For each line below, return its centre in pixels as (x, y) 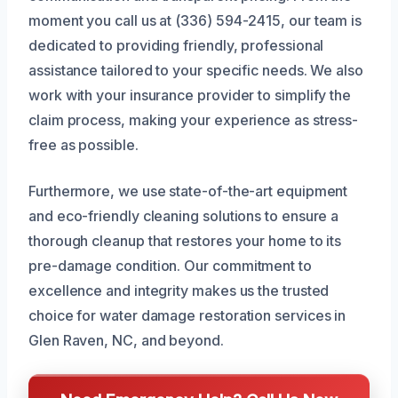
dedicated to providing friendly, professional (176, 46)
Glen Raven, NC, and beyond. (126, 341)
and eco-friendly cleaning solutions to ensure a (184, 216)
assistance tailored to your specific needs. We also (196, 71)
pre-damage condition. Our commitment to (170, 266)
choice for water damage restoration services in (187, 316)
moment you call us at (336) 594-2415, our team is (195, 21)
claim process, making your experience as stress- (194, 120)
